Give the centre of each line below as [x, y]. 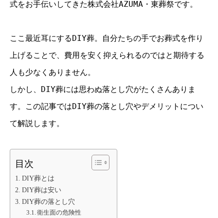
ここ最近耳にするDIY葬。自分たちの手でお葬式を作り [107, 38]
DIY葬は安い [41, 190]
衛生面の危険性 [59, 213]
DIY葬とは [38, 178]
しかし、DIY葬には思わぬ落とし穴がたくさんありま [103, 90]
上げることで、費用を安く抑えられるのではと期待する [107, 55]
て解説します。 [37, 124]
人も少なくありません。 [53, 73]
